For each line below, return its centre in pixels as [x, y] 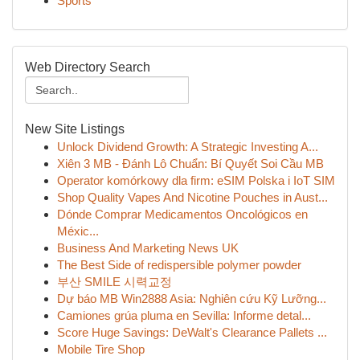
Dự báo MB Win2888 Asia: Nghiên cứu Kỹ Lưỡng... [192, 299]
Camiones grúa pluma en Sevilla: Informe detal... [184, 315]
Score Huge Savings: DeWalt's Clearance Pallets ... [192, 332]
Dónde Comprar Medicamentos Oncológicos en [182, 214]
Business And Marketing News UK [148, 248]
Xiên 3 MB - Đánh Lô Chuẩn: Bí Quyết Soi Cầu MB [190, 164]
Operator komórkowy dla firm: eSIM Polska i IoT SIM [196, 180]
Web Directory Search [88, 67]
